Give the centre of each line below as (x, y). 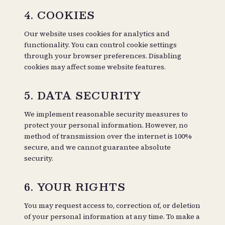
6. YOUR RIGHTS (75, 187)
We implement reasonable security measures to (106, 114)
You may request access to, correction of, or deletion (112, 205)
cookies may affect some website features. (95, 67)
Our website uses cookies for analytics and (97, 34)
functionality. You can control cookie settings (100, 45)
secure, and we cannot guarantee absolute (97, 147)
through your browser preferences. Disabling (103, 56)
